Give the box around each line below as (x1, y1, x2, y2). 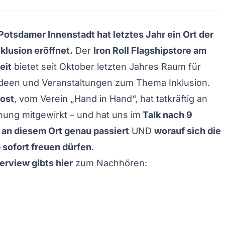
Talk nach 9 (141, 109, 192, 120)
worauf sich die (154, 126, 221, 136)
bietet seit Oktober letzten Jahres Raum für (12, 61, 201, 72)
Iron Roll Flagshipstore (93, 45, 191, 56)
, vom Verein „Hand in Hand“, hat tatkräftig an (14, 93, 207, 104)
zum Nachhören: (73, 158, 147, 168)
